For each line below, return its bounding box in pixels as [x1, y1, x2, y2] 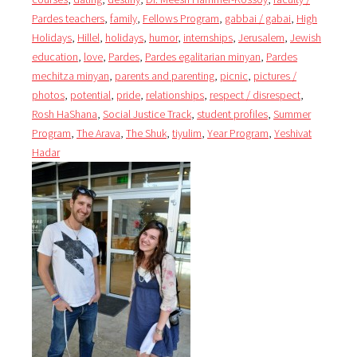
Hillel [77, 29, 100, 45]
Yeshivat [274, 125, 312, 140]
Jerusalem [238, 29, 284, 45]
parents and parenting [115, 68, 214, 83]
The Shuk [126, 125, 167, 140]
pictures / [253, 68, 296, 83]
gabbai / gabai [225, 10, 291, 25]
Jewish [290, 29, 321, 45]
